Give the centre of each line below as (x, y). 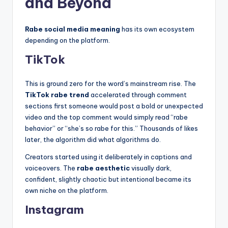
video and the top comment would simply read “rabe (106, 117)
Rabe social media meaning (73, 29)
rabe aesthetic (103, 168)
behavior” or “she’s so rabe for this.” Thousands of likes (111, 129)
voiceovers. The (51, 168)
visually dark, (151, 168)
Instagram (54, 210)
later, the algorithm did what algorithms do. (93, 140)
